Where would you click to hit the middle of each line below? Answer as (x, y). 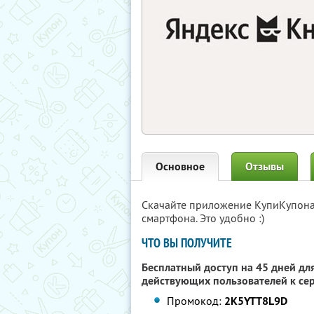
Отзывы (265, 166)
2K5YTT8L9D (256, 301)
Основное (180, 166)
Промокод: (196, 301)
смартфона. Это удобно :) (203, 218)
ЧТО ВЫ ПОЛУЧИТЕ (187, 243)
